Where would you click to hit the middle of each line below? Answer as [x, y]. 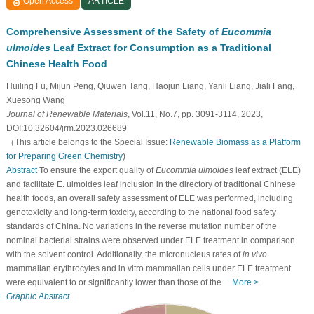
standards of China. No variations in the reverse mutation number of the [141, 227]
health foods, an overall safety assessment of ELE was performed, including [149, 199]
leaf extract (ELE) [267, 171]
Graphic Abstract [37, 297]
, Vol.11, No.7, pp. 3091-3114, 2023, [195, 115]
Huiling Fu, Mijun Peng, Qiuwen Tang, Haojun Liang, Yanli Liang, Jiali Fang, [150, 87]
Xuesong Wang [35, 101]
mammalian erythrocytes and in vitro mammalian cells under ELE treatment [148, 269]
